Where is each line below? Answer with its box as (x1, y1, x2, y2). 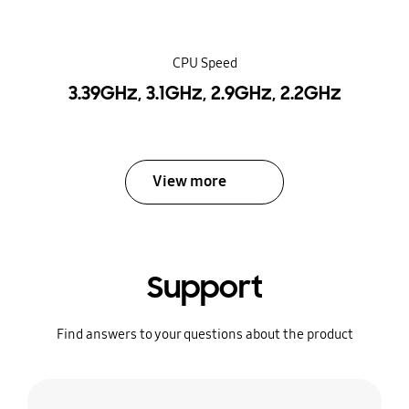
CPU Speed (172, 55, 237, 72)
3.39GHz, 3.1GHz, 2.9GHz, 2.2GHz (68, 81, 341, 106)
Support (146, 267, 263, 307)
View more (152, 172, 227, 192)
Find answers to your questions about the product (56, 325, 353, 342)
